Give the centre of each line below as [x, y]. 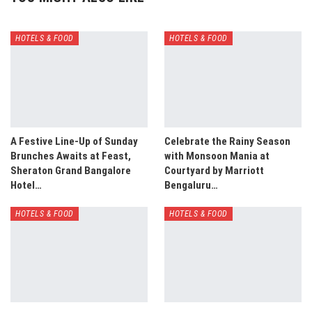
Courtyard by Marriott [214, 170]
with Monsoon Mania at [217, 156]
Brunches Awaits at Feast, [71, 156]
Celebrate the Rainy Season [227, 141]
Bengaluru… [191, 185]
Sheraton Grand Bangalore [71, 170]
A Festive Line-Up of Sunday [74, 141]
